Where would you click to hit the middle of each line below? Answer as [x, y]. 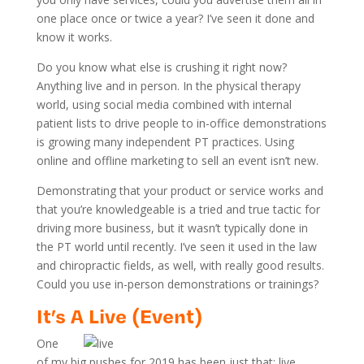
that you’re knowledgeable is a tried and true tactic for [178, 210]
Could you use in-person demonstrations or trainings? [177, 284]
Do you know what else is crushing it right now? [161, 67]
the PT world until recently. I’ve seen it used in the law [176, 247]
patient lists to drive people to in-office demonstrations [181, 123]
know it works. [74, 37]
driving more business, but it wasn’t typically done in [172, 228]
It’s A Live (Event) [119, 316]
